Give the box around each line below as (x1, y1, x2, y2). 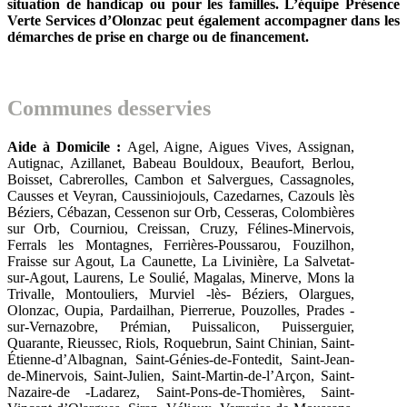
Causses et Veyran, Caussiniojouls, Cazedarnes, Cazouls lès (7, 187, 354, 203)
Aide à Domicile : (7, 138, 127, 154)
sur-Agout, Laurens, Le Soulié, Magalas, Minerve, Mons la (7, 269, 354, 285)
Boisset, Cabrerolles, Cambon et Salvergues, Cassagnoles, (7, 171, 354, 187)
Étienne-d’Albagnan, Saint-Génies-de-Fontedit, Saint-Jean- (7, 351, 354, 367)
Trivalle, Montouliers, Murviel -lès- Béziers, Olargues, (7, 285, 354, 302)
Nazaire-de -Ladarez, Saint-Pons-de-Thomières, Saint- (7, 383, 354, 400)
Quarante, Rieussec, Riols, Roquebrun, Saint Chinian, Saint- (7, 334, 354, 351)
